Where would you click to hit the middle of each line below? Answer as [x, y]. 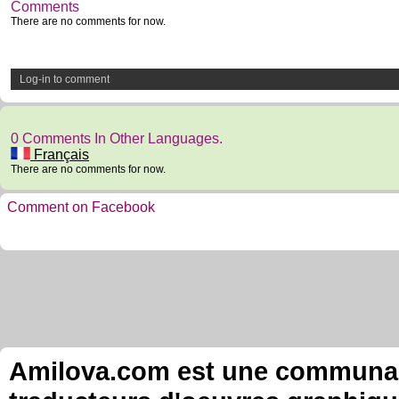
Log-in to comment [65, 79]
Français [60, 155]
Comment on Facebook [81, 207]
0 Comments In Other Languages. [117, 138]
